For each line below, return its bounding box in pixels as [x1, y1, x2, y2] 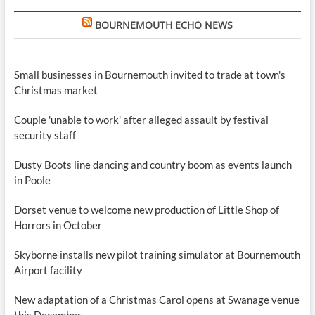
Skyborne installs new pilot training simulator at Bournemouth [13, 247, 300, 261]
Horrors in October [13, 218, 102, 231]
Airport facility [13, 263, 82, 276]
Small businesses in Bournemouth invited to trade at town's [13, 67, 285, 81]
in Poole [13, 173, 51, 186]
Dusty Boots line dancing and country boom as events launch [13, 157, 292, 171]
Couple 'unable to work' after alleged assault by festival [13, 112, 269, 126]
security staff [13, 128, 76, 141]
